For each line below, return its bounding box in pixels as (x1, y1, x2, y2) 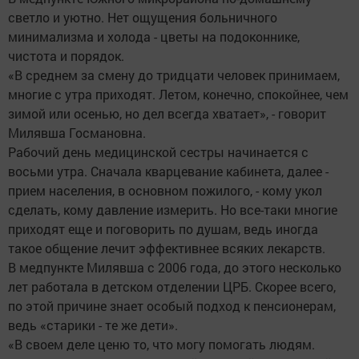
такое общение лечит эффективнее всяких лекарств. (8, 240, 325, 257)
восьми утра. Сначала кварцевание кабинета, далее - (8, 163, 329, 180)
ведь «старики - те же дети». (8, 317, 178, 334)
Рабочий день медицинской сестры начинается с (8, 143, 309, 161)
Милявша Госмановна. (8, 124, 146, 142)
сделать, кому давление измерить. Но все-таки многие (8, 201, 337, 219)
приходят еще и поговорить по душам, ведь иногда (8, 220, 318, 238)
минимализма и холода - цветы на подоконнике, (8, 28, 300, 46)
